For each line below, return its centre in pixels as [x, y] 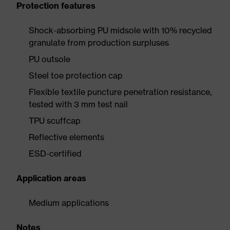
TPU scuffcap [55, 121]
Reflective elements [66, 137]
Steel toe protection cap [76, 75]
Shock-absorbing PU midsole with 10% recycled [120, 30]
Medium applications [69, 203]
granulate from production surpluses [99, 43]
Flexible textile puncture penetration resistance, [120, 92]
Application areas [51, 178]
